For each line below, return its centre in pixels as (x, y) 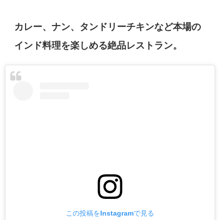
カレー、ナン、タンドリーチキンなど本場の (108, 27)
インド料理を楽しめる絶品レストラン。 (98, 46)
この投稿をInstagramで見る (110, 213)
